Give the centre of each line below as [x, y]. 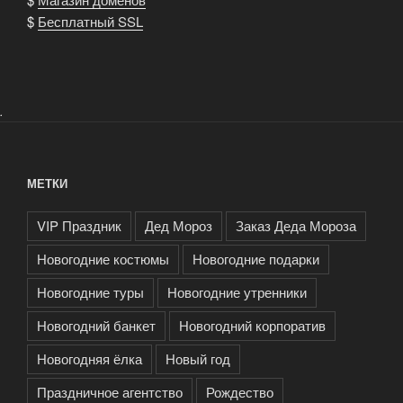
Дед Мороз [179, 225]
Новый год [198, 358]
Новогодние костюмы [103, 258]
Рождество [240, 391]
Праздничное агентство [110, 391]
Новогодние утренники [237, 291]
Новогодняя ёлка [90, 358]
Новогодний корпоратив [252, 325]
